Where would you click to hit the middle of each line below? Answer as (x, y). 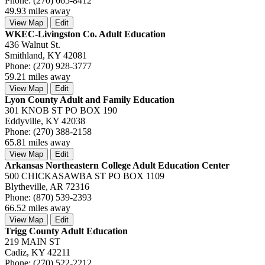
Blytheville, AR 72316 (47, 186)
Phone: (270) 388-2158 (48, 131)
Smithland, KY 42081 (46, 55)
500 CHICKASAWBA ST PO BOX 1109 (85, 176)
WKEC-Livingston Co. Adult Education (85, 34)
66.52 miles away (38, 208)
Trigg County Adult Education (66, 231)
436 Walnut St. (33, 44)
